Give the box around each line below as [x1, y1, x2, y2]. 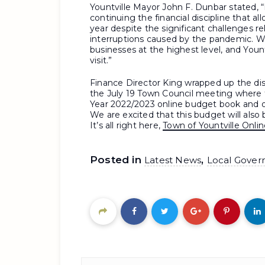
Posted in [90, 154, 144, 166]
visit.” [90, 55, 112, 66]
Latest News [144, 154, 202, 166]
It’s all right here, [90, 120, 163, 131]
